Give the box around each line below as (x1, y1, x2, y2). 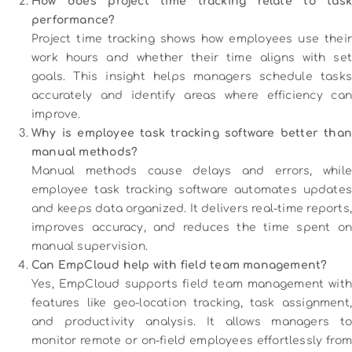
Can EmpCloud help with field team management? (31, 258, 328, 271)
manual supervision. (31, 240, 148, 252)
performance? (31, 13, 115, 26)
